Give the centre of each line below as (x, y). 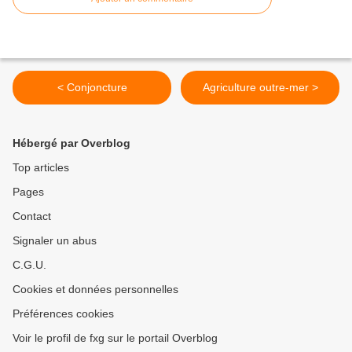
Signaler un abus (55, 241)
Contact (32, 216)
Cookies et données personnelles (95, 290)
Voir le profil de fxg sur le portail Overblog (115, 338)
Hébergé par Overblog (71, 143)
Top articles (41, 168)
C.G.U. (29, 265)
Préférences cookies (63, 314)
